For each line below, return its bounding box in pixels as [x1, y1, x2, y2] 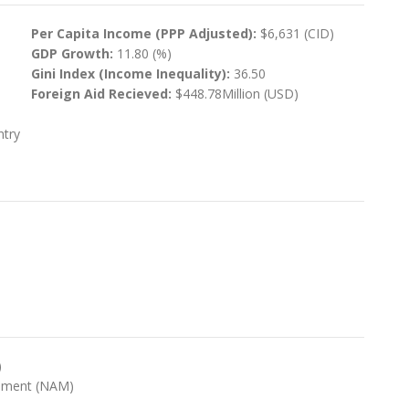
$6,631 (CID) [259, 25, 334, 43]
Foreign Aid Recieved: [30, 85, 175, 103]
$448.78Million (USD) [174, 85, 299, 103]
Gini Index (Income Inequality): [30, 65, 234, 83]
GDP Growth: [30, 45, 117, 63]
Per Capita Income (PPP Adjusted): [30, 25, 260, 43]
